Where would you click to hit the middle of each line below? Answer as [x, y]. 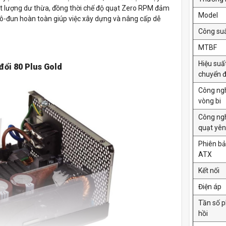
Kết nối [209, 171]
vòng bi [210, 101]
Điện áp [210, 187]
